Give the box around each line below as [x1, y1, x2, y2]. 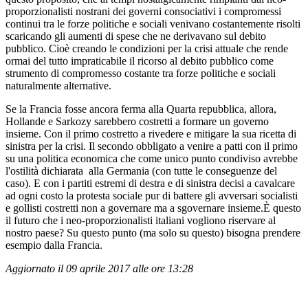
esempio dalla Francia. [5, 239, 102, 251]
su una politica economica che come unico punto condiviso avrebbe [5, 152, 298, 164]
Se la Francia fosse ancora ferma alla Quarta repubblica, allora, [5, 102, 276, 115]
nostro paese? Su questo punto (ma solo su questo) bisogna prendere [5, 226, 300, 239]
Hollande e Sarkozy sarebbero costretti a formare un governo [5, 115, 269, 127]
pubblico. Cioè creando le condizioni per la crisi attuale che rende [5, 42, 288, 54]
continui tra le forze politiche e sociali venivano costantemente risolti [5, 17, 300, 30]
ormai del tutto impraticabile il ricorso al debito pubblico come [5, 54, 274, 67]
